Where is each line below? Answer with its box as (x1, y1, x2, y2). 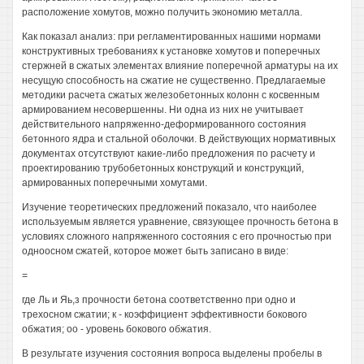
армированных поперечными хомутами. (22, 177, 207, 188)
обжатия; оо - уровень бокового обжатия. (22, 323, 211, 335)
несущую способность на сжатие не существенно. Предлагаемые (22, 75, 326, 86)
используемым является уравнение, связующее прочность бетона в (22, 216, 338, 227)
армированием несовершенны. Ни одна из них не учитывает (22, 104, 304, 115)
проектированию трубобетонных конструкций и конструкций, (22, 162, 304, 174)
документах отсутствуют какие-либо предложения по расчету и (22, 148, 315, 159)
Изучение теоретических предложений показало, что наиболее (22, 201, 317, 213)
